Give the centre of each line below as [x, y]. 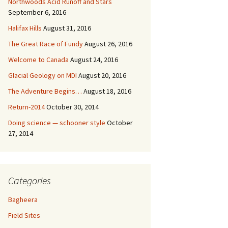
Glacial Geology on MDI [42, 75]
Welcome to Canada [38, 60]
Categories [30, 180]
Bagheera [23, 199]
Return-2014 [26, 107]
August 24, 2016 [94, 60]
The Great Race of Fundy [46, 44]
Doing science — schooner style [57, 123]
